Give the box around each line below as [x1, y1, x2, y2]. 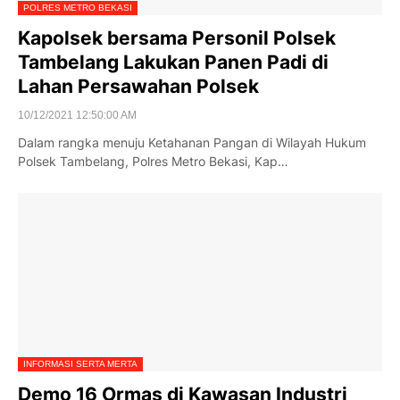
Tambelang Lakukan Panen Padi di [18, 51, 329, 73]
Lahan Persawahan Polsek [18, 75, 259, 97]
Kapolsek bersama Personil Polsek [18, 27, 336, 49]
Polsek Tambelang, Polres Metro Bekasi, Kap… [18, 154, 288, 169]
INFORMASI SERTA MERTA [23, 359, 137, 369]
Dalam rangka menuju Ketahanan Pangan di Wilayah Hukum [18, 135, 366, 150]
